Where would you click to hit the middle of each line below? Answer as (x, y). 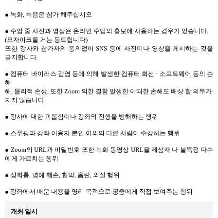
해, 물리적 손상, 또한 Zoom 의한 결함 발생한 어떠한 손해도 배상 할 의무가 (108, 91)
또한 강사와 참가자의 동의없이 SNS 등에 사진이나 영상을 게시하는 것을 (109, 49)
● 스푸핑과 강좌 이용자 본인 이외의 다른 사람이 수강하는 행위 (92, 133)
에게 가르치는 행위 (32, 159)
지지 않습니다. (25, 100)
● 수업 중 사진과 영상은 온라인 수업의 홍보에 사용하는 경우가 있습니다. (107, 31)
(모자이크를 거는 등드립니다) (46, 40)
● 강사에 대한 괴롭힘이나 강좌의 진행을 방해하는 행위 (82, 117)
